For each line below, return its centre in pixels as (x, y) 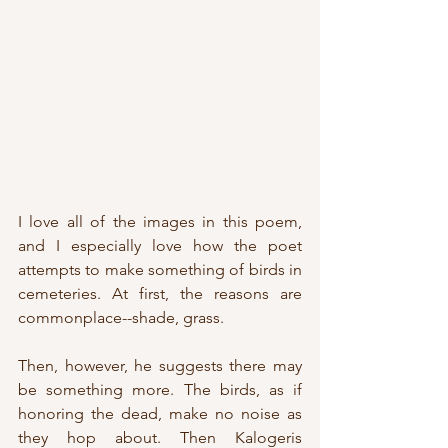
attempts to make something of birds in (160, 270)
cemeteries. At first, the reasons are (160, 294)
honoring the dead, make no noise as (160, 414)
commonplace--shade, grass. (123, 318)
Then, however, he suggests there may (160, 366)
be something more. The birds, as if (160, 390)
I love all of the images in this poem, (160, 222)
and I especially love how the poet (160, 246)
